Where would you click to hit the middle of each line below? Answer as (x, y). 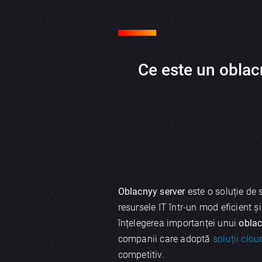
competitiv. (141, 254)
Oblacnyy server (151, 191)
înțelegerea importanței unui (178, 223)
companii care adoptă (165, 239)
